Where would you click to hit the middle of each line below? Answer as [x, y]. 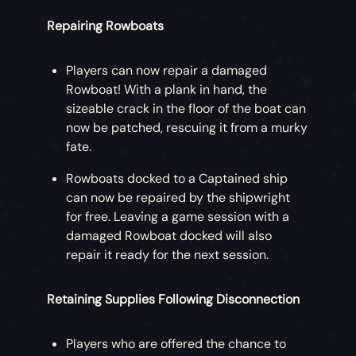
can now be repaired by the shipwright [178, 198]
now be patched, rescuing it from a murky [187, 128]
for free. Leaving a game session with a [178, 217]
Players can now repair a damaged [167, 71]
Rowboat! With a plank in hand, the [167, 90]
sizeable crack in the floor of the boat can [186, 109]
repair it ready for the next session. [168, 255]
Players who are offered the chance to [176, 344]
